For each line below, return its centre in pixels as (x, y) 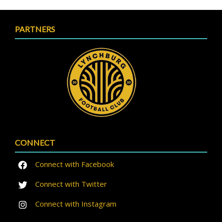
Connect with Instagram (75, 203)
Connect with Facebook (74, 164)
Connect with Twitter (70, 184)
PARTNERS (35, 29)
